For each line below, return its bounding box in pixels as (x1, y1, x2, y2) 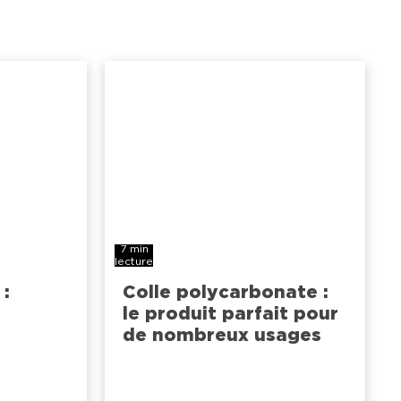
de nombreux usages (123, 326, 322, 345)
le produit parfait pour (123, 304, 339, 323)
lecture (115, 256, 154, 268)
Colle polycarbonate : (123, 283, 329, 302)
